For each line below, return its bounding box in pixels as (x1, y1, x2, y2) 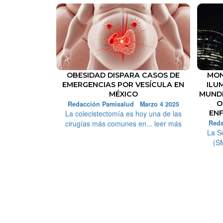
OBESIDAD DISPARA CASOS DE (67, 71, 180, 80)
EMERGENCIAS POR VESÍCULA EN (62, 80, 185, 90)
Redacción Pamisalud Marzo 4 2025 (67, 100, 179, 109)
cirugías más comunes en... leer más (65, 118, 182, 129)
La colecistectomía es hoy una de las (65, 109, 182, 119)
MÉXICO (109, 90, 138, 99)
